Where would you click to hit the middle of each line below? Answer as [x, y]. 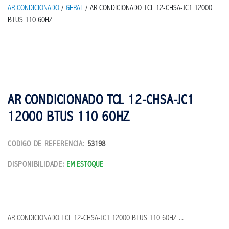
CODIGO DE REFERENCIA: [48, 145]
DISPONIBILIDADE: [36, 165]
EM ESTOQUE [85, 165]
